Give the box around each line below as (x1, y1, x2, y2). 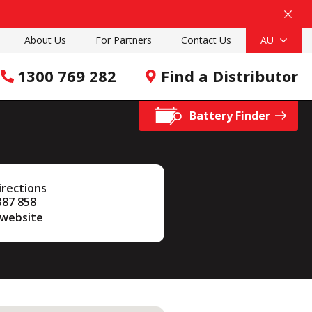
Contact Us (181, 33, 231, 47)
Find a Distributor (161, 65, 298, 86)
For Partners (95, 33, 152, 47)
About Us (24, 33, 66, 47)
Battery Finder (189, 108, 270, 123)
